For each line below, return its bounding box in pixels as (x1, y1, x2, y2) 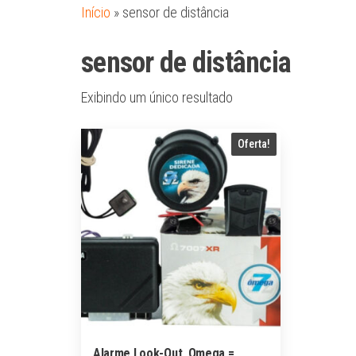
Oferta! (238, 137, 271, 150)
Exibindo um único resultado (81, 89, 233, 106)
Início (81, 4, 110, 21)
